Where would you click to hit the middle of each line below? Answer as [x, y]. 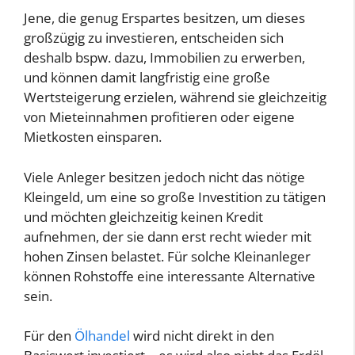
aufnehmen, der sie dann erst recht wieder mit [168, 236]
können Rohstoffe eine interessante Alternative [170, 276]
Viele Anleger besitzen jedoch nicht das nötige [164, 177]
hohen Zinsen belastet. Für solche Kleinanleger [167, 256]
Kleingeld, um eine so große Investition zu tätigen [175, 197]
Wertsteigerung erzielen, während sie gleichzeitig [175, 97]
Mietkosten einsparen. [93, 137]
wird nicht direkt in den [202, 336]
